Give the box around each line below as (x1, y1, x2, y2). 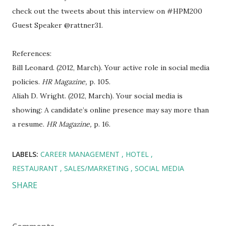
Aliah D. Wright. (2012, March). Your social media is (12, 91, 183, 100)
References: (12, 49, 51, 58)
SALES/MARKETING (64, 163, 131, 173)
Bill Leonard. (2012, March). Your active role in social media (12, 63, 209, 72)
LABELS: (12, 149, 38, 159)
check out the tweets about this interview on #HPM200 (12, 7, 202, 16)
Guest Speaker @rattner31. (12, 21, 105, 30)
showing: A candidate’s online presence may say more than (12, 105, 209, 115)
